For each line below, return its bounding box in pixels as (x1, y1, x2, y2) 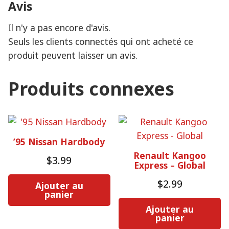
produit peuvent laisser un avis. (8, 49, 138, 61)
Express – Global (134, 158, 206, 171)
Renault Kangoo (133, 149, 206, 162)
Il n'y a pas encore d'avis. (8, 21, 110, 34)
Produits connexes (8, 76, 174, 101)
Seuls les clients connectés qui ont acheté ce (8, 35, 193, 48)
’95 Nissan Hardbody (13, 135, 105, 148)
